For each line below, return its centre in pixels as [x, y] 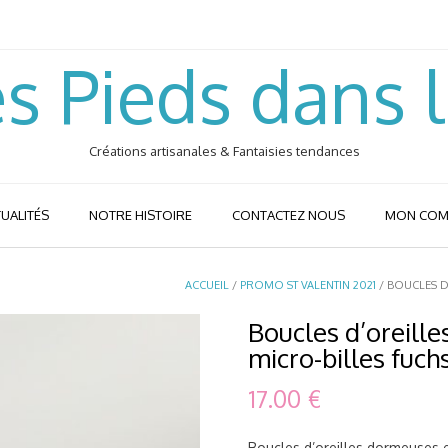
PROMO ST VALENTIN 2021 [308, 285]
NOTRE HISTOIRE [140, 215]
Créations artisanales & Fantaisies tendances [224, 151]
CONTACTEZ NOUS [288, 215]
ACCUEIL [207, 285]
